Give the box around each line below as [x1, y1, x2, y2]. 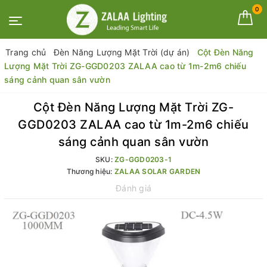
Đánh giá [116, 183, 151, 193]
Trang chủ [5, 47, 46, 57]
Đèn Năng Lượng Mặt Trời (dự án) [53, 47, 190, 57]
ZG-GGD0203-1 [114, 155, 172, 164]
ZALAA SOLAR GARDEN [114, 167, 201, 176]
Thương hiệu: [66, 167, 114, 176]
